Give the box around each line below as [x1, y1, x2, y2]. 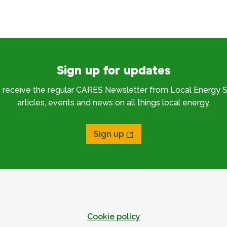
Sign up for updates [56, 65, 171, 77]
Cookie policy [87, 211, 140, 221]
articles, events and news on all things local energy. [17, 98, 210, 107]
